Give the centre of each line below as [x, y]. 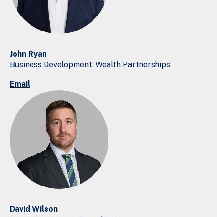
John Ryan [31, 54]
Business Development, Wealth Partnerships [90, 64]
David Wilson [36, 209]
